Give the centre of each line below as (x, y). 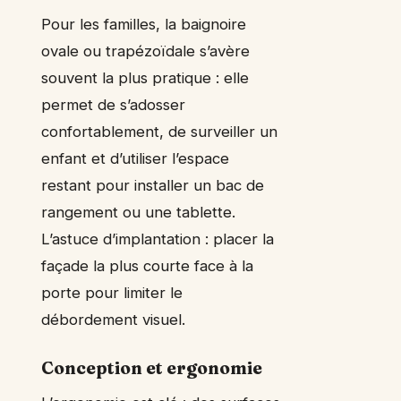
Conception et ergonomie (152, 368)
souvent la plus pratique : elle (145, 78)
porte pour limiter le (112, 293)
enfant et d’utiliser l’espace (135, 159)
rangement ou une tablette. (138, 213)
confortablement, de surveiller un (159, 132)
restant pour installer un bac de (153, 186)
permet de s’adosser (113, 105)
